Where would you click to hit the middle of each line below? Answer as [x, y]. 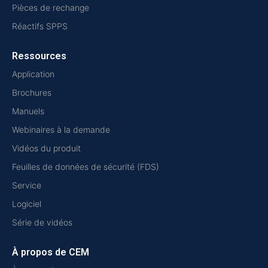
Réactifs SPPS [40, 26]
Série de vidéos [42, 223]
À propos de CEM [51, 252]
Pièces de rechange [51, 8]
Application [33, 74]
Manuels [28, 111]
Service [27, 185]
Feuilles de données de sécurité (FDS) [86, 167]
